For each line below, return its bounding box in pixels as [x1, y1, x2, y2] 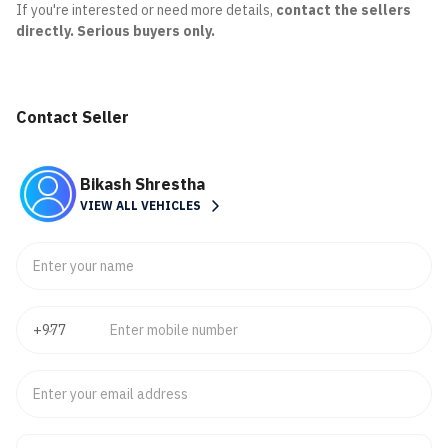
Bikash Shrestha [80, 173, 205, 194]
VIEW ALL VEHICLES [80, 197, 201, 213]
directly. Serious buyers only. [16, 22, 215, 40]
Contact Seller [16, 107, 129, 127]
